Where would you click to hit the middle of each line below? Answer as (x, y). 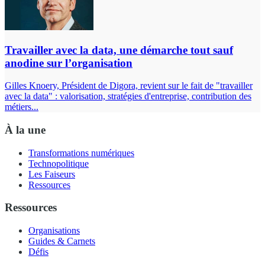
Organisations (54, 231)
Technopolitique (59, 163)
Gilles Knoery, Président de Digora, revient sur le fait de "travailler (129, 86)
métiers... (22, 107)
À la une (25, 130)
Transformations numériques (81, 153)
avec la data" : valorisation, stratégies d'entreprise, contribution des (128, 96)
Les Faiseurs (52, 174)
